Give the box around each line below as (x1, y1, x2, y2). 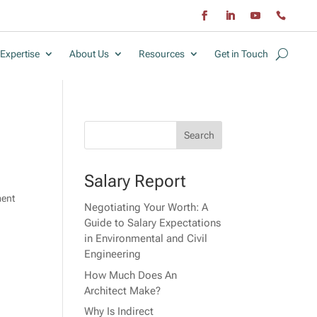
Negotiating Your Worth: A (84, 201, 209, 214)
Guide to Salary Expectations (84, 217, 221, 230)
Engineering (84, 248, 142, 261)
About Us (69, 48, 109, 60)
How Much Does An (84, 268, 178, 282)
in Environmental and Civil (84, 232, 208, 246)
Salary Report (84, 171, 187, 192)
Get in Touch (214, 48, 268, 60)
